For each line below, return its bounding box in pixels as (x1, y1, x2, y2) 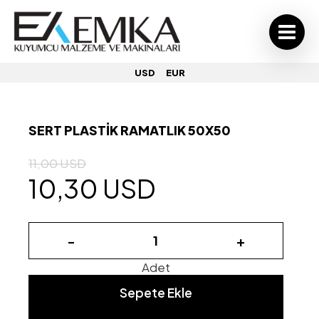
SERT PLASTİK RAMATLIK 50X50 (28, 121, 231, 138)
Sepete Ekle (120, 284, 192, 300)
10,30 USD (28, 172, 155, 204)
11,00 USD (28, 155, 86, 171)
